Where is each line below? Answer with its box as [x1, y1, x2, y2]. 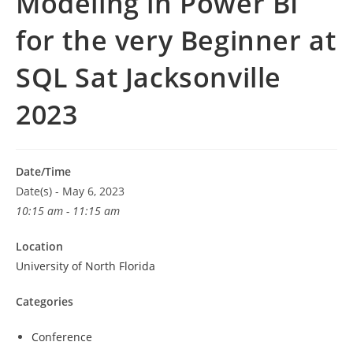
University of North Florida [16, 258, 155, 273]
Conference [32, 329, 92, 344]
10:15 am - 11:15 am [16, 203, 120, 218]
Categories [16, 294, 73, 309]
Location [16, 239, 63, 254]
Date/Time [16, 164, 71, 179]
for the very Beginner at [16, 22, 336, 58]
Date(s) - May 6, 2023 [16, 184, 124, 199]
